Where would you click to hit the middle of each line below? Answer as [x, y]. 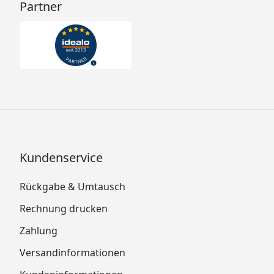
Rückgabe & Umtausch [72, 186]
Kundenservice [61, 157]
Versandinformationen [72, 252]
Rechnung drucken [64, 208]
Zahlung [39, 230]
